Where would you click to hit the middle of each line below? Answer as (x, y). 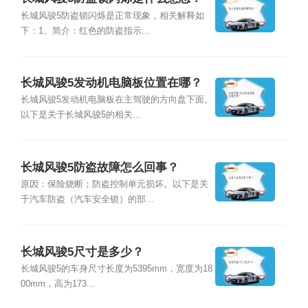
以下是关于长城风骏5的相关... (80, 115)
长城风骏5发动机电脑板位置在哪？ (111, 83)
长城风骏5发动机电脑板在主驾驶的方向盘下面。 (117, 100)
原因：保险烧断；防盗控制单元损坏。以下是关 (114, 185)
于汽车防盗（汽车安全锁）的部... (87, 200)
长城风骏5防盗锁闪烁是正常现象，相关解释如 (112, 15)
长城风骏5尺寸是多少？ (82, 252)
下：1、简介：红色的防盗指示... (85, 31)
